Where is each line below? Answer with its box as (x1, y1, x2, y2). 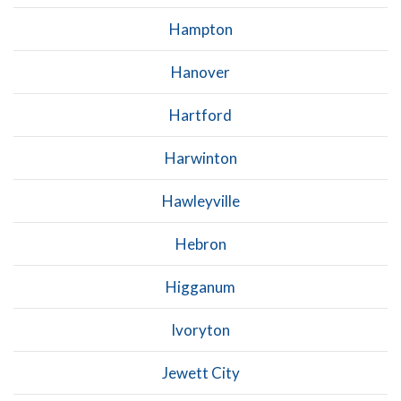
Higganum (166, 277, 235, 296)
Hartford (169, 105, 232, 124)
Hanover (171, 62, 230, 81)
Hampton (168, 19, 233, 38)
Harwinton (164, 148, 237, 167)
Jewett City (161, 363, 240, 382)
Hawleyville (161, 191, 240, 210)
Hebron (175, 234, 226, 253)
